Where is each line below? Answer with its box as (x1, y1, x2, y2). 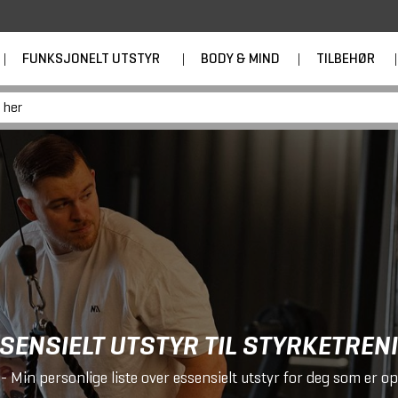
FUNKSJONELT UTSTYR (22, 50, 160, 67)
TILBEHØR (316, 50, 375, 67)
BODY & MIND (201, 50, 280, 67)
